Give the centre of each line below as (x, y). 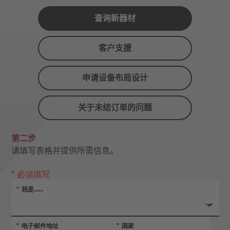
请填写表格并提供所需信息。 (64, 151)
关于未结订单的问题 (115, 108)
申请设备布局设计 (115, 78)
